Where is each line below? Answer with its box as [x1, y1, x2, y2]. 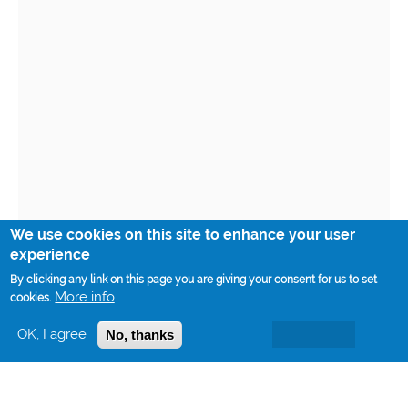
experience [10, 246, 91, 263]
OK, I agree [17, 326, 87, 342]
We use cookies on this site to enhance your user [10, 226, 356, 243]
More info [55, 289, 116, 305]
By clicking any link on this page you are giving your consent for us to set [10, 273, 378, 286]
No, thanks [106, 327, 175, 342]
